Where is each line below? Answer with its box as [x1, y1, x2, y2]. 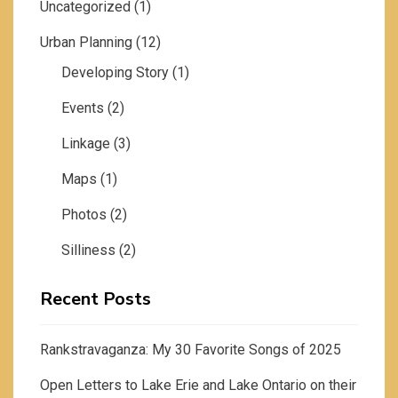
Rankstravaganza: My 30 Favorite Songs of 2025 [40, 341, 341, 359]
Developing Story [61, 64, 169, 82]
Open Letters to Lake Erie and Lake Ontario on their [40, 377, 356, 394]
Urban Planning [40, 34, 132, 52]
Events [61, 99, 104, 117]
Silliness [61, 242, 115, 259]
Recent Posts [40, 287, 151, 312]
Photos [61, 206, 107, 224]
